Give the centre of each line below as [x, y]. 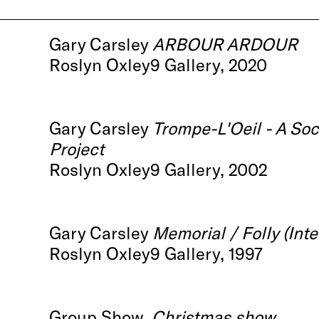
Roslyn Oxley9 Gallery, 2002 [159, 169]
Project [77, 149]
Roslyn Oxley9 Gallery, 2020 [158, 65]
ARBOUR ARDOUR [225, 44]
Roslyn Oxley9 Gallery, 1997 [156, 253]
